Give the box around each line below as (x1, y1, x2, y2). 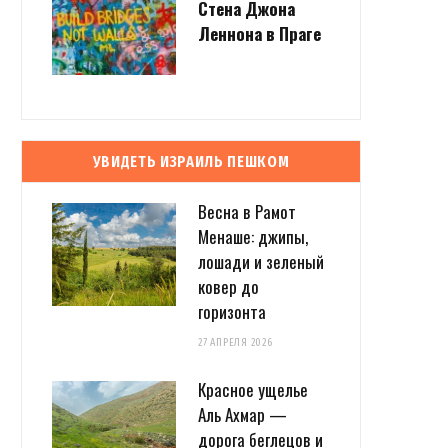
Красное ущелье (198, 376, 308, 402)
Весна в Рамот (198, 198, 296, 224)
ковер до (198, 273, 259, 299)
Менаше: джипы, (198, 223, 308, 249)
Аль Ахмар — (198, 401, 287, 427)
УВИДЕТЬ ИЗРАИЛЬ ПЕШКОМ (92, 151, 290, 171)
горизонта (198, 298, 266, 324)
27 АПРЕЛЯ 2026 (198, 335, 273, 349)
